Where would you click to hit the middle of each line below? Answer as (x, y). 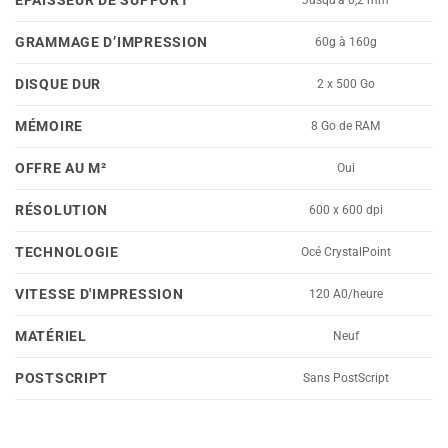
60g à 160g (345, 41)
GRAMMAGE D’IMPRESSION (112, 42)
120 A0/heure (345, 293)
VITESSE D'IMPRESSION (99, 294)
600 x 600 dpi (345, 209)
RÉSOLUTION (62, 210)
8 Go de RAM (346, 125)
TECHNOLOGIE (67, 252)
